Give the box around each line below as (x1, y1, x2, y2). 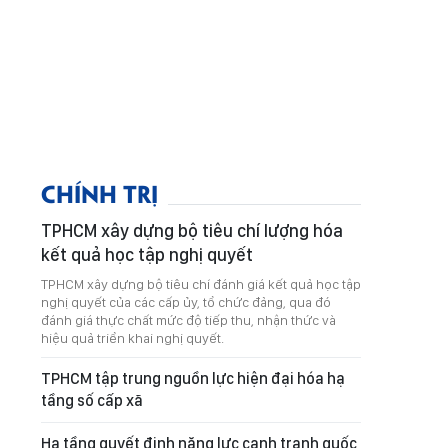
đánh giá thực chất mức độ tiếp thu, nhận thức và (41, 312, 336, 328)
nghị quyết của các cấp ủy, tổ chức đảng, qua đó (41, 294, 331, 310)
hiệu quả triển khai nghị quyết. (41, 330, 224, 346)
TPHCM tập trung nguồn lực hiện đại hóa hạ (41, 369, 345, 388)
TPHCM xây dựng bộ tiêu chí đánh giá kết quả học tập (41, 276, 361, 292)
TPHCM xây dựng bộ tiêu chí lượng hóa (41, 220, 343, 241)
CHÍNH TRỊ (41, 176, 158, 209)
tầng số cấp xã (41, 391, 143, 410)
